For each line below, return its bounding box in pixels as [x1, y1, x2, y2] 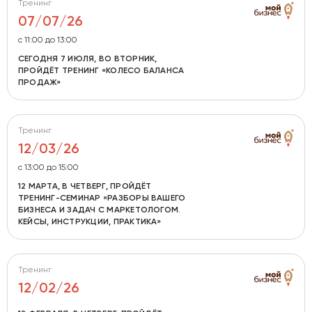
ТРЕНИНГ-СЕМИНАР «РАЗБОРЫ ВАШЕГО [18, 194, 186, 203]
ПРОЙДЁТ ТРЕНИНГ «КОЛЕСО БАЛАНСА [18, 66, 185, 75]
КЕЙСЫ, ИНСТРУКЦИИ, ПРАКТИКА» [18, 217, 162, 226]
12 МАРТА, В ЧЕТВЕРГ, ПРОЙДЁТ [18, 182, 152, 191]
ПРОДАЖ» [18, 78, 61, 87]
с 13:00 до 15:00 [18, 163, 79, 172]
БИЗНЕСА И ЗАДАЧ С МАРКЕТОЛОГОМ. [18, 205, 181, 214]
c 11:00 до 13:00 [18, 36, 77, 45]
